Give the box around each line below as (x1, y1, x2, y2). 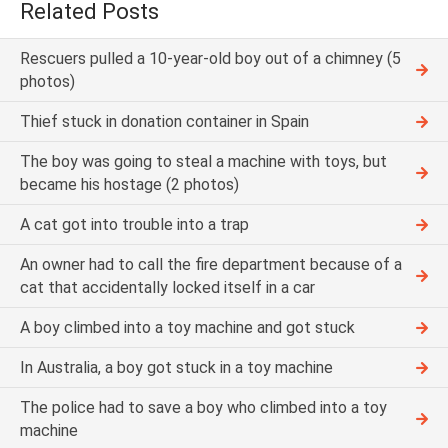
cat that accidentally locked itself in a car (20, 278, 315, 298)
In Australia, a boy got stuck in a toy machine (20, 358, 333, 378)
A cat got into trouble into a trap (20, 215, 249, 235)
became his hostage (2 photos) (20, 175, 239, 195)
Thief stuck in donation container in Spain (20, 112, 309, 132)
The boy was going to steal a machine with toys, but (20, 152, 387, 172)
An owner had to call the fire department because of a (20, 255, 402, 275)
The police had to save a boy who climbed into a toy (20, 398, 387, 418)
